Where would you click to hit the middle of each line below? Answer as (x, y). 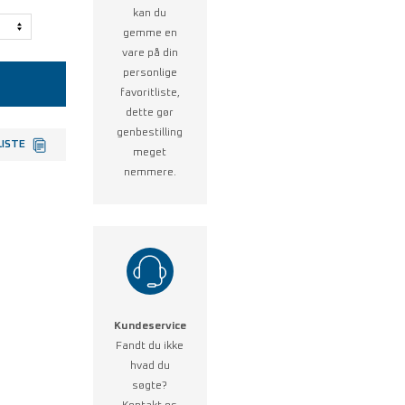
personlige (150, 73)
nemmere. (150, 172)
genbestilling (150, 132)
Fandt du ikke (150, 346)
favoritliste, (150, 93)
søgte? (150, 386)
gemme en (150, 33)
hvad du (150, 366)
